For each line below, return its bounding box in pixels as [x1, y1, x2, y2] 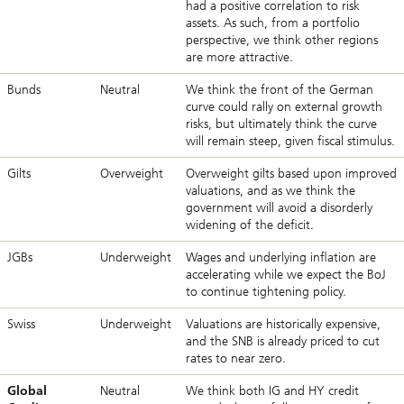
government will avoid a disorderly [186, 200, 372, 216]
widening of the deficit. [186, 217, 314, 234]
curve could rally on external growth [186, 99, 382, 115]
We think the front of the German [186, 82, 373, 98]
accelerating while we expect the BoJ [186, 267, 386, 283]
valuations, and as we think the [186, 183, 355, 199]
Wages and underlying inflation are [186, 250, 376, 266]
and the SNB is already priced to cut [186, 334, 380, 350]
